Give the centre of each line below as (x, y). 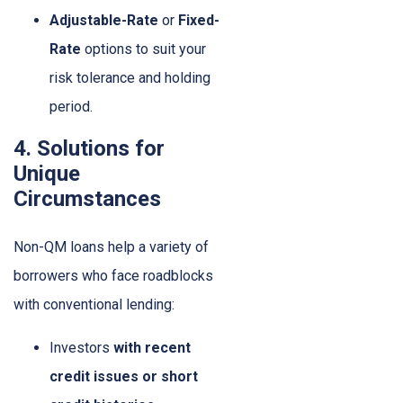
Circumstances (87, 199)
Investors (81, 348)
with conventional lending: (94, 305)
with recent (152, 348)
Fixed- (199, 21)
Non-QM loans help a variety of (111, 247)
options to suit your (143, 49)
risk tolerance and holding (130, 78)
